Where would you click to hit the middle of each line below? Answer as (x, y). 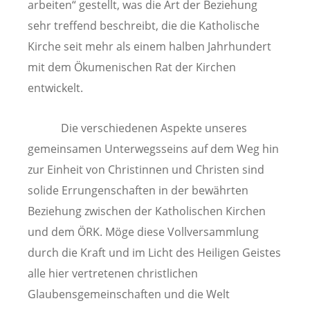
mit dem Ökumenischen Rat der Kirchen (132, 67)
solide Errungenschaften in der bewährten (138, 190)
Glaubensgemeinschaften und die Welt (129, 294)
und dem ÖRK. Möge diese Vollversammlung (143, 231)
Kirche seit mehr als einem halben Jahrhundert (149, 47)
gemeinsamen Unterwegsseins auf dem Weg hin (153, 148)
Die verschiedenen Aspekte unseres (137, 128)
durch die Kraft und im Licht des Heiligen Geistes (154, 252)
